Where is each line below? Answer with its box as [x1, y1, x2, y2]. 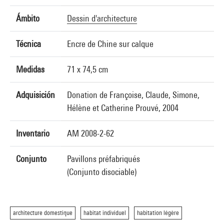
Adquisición [16, 89, 55, 100]
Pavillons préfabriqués [67, 153, 140, 164]
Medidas [16, 64, 44, 74]
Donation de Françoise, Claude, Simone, [67, 89, 199, 100]
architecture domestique [13, 209, 72, 216]
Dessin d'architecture [67, 13, 137, 23]
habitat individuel [83, 209, 126, 216]
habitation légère [137, 209, 179, 216]
